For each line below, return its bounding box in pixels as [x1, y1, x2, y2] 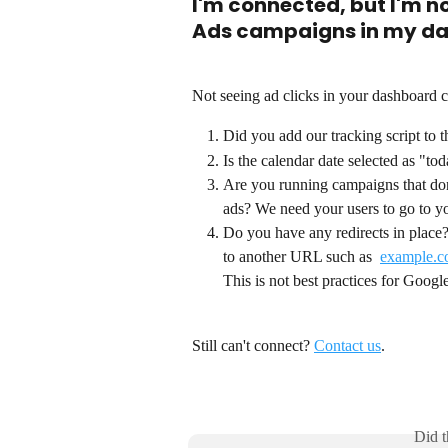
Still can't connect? [192, 336, 314, 354]
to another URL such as [223, 248, 380, 266]
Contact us [314, 336, 381, 354]
